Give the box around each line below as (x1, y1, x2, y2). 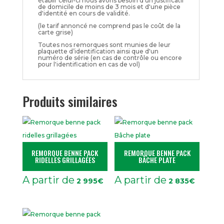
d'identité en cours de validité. (37, 9, 130, 17)
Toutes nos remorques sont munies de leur (37, 40, 170, 48)
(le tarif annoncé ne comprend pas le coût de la (37, 21, 180, 29)
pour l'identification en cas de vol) (37, 60, 140, 68)
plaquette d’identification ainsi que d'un (37, 47, 158, 55)
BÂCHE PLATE (138, 154, 176, 165)
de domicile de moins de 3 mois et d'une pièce (37, 2, 180, 10)
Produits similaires (22, 91, 117, 111)
